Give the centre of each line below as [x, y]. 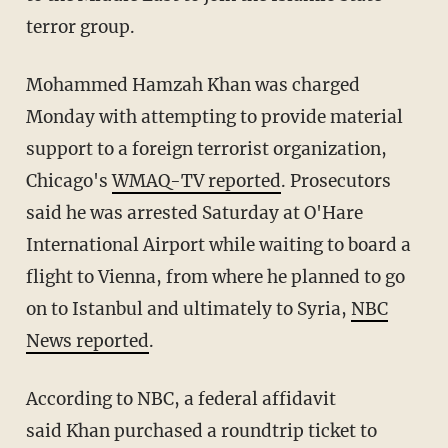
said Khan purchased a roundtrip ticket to [201, 431]
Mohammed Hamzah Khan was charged [192, 85]
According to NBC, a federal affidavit [180, 399]
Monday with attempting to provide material [214, 117]
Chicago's [68, 181]
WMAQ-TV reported [196, 181]
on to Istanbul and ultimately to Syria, [188, 309]
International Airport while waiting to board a [218, 245]
